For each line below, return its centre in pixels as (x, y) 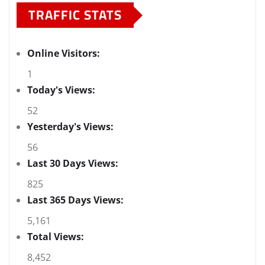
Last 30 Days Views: (74, 164)
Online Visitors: (65, 54)
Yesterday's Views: (72, 127)
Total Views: (57, 237)
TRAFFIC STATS (75, 15)
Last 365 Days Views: (77, 200)
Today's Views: (62, 90)
